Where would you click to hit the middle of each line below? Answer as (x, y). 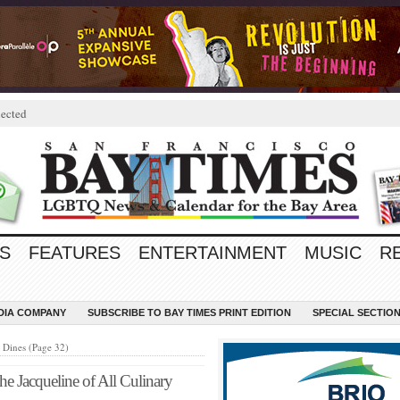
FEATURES (75, 253)
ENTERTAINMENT (212, 253)
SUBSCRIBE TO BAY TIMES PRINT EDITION (189, 312)
